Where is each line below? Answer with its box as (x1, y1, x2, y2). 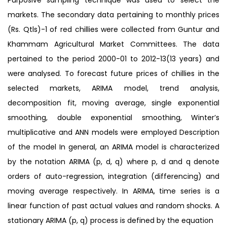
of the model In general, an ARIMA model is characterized (8, 141, 219, 152)
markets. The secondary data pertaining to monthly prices (8, 9, 219, 20)
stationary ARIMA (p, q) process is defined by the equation (8, 215, 213, 225)
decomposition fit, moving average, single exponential (8, 97, 219, 108)
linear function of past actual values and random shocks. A (8, 200, 219, 211)
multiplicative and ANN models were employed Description (8, 127, 219, 137)
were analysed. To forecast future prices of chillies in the (8, 68, 219, 79)
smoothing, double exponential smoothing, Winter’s (8, 112, 219, 123)
